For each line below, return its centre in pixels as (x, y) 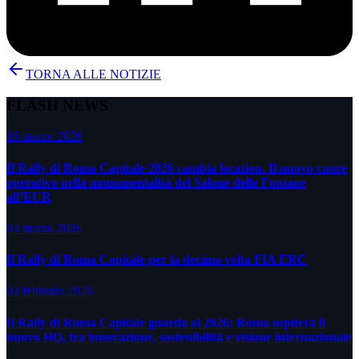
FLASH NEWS (57, 105)
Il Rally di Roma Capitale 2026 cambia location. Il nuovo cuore (177, 167)
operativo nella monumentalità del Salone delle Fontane (156, 182)
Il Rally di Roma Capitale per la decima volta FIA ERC (157, 260)
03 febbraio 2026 (50, 291)
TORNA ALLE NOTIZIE (93, 74)
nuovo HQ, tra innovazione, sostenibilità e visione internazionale (179, 337)
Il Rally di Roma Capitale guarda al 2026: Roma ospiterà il (166, 322)
